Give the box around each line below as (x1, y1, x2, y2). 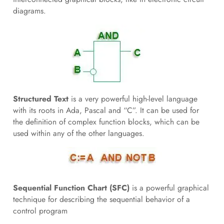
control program (12, 204, 67, 216)
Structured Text (12, 93, 68, 105)
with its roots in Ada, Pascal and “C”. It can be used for (12, 104, 199, 116)
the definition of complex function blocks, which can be (12, 116, 199, 128)
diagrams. (12, 4, 46, 16)
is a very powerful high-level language (68, 93, 197, 105)
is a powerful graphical (129, 181, 209, 193)
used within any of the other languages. (12, 127, 144, 139)
